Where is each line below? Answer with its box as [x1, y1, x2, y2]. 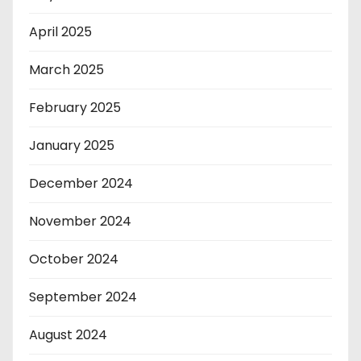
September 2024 [29, 287, 137, 306]
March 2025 [29, 60, 104, 79]
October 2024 [29, 249, 118, 268]
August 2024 [29, 325, 107, 344]
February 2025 [29, 98, 121, 117]
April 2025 [29, 22, 92, 41]
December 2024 [29, 173, 133, 193]
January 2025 [29, 135, 114, 155]
